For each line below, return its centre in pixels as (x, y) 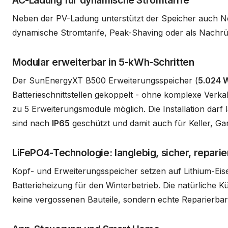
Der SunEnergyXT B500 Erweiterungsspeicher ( (105, 80)
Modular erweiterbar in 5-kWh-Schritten (103, 62)
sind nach (32, 123)
